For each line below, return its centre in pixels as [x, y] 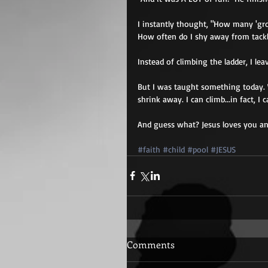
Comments [151, 244]
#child [174, 149]
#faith [149, 149]
